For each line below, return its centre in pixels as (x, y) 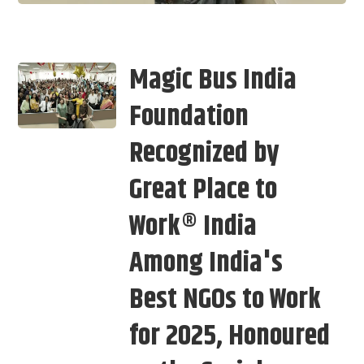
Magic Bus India (213, 80)
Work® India (193, 226)
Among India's (206, 263)
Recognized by (205, 153)
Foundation (189, 117)
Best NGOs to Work (225, 299)
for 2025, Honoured (230, 336)
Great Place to (204, 190)
